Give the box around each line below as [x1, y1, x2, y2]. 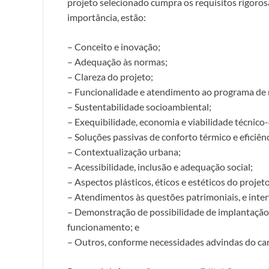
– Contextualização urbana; [67, 145, 181, 157]
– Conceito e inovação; [67, 40, 160, 52]
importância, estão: [67, 11, 146, 23]
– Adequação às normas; [67, 55, 168, 67]
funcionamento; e [67, 220, 139, 232]
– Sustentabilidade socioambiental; [67, 100, 211, 112]
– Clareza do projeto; [67, 70, 153, 82]
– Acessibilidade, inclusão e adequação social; [67, 160, 253, 172]
